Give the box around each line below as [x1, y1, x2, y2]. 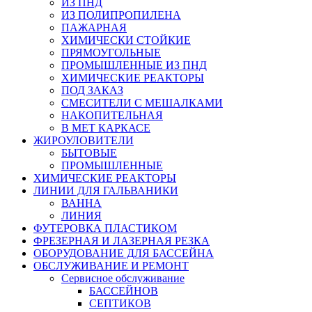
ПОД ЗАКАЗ [61, 84, 123, 96]
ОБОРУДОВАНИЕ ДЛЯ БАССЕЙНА [33, 247, 214, 259]
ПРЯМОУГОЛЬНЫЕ [61, 47, 161, 58]
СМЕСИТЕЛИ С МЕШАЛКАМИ [61, 97, 223, 109]
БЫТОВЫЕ [61, 147, 117, 159]
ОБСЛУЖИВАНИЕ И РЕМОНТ [33, 260, 189, 272]
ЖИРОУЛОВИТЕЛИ [33, 134, 134, 146]
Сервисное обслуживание [61, 272, 185, 284]
